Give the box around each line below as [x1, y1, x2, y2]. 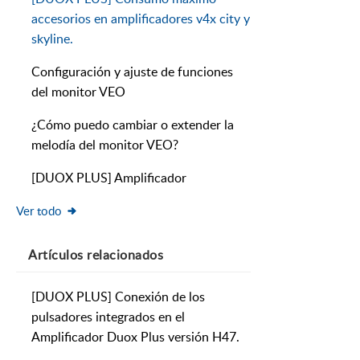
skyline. [31, 30, 73, 48]
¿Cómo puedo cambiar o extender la [31, 116, 234, 134]
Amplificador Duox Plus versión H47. [31, 328, 239, 346]
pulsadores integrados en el [31, 308, 185, 326]
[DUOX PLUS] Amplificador [31, 169, 186, 187]
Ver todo [16, 202, 62, 219]
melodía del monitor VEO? [31, 136, 178, 154]
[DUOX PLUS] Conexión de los [31, 288, 205, 306]
